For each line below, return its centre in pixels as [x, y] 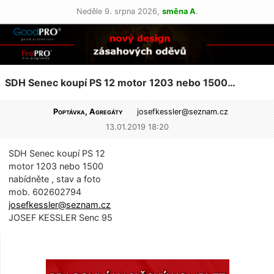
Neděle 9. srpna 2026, [119, 11]
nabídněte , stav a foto [55, 179]
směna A [179, 11]
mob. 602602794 [45, 192]
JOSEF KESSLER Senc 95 [61, 218]
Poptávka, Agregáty [88, 111]
